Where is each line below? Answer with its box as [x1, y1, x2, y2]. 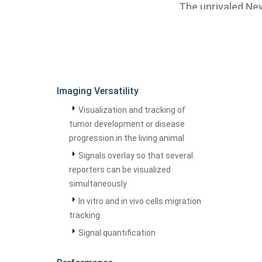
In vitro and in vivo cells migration [78, 196, 201, 206]
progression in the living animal [69, 133, 184, 143]
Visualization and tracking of [78, 105, 185, 115]
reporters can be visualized [69, 165, 171, 174]
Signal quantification [78, 228, 156, 237]
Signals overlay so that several [78, 151, 193, 160]
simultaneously [69, 179, 127, 188]
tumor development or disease [69, 119, 185, 129]
